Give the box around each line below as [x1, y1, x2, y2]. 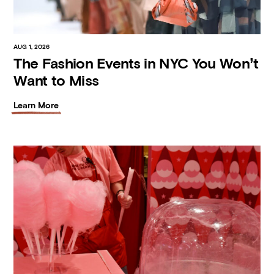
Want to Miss [13, 72, 99, 89]
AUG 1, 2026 [13, 43, 50, 50]
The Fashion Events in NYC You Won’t [13, 54, 259, 72]
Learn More [13, 100, 59, 110]
